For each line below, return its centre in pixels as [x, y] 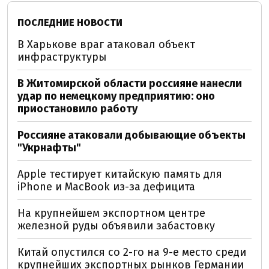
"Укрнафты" [49, 148]
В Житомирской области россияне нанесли [130, 83]
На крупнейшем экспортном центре [111, 213]
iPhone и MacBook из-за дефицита [106, 187]
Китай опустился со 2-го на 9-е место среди [132, 252]
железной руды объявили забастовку [116, 226]
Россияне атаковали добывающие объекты [131, 135]
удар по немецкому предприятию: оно [116, 96]
